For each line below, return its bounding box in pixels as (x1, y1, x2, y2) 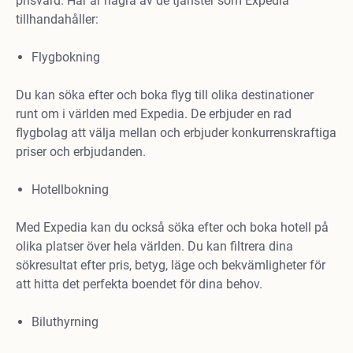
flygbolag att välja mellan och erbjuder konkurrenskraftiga (16, 125, 336, 140)
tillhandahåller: (16, 12, 98, 27)
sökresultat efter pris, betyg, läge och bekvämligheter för (16, 258, 325, 273)
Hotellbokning (32, 182, 109, 197)
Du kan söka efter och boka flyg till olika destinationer (16, 87, 314, 102)
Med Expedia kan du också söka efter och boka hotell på (16, 220, 329, 235)
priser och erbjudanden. (16, 144, 146, 159)
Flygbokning (32, 50, 100, 65)
